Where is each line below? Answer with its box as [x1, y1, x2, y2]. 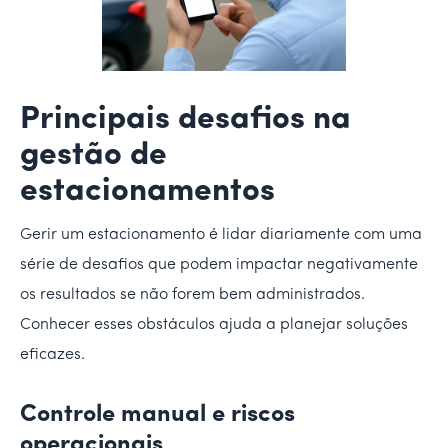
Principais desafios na [20, 103, 351, 136]
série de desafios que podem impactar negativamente [20, 256, 418, 273]
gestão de [20, 139, 167, 172]
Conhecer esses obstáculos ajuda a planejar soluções [20, 316, 408, 333]
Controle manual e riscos [20, 402, 295, 427]
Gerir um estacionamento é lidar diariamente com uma [20, 226, 422, 243]
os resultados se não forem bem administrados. [20, 286, 365, 303]
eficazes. [20, 346, 85, 363]
